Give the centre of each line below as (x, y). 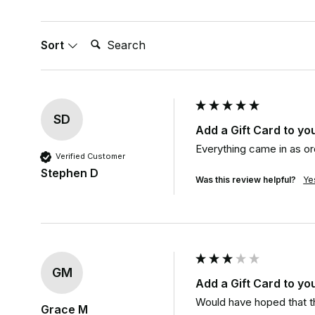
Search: (106, 39)
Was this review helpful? (246, 179)
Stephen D (70, 173)
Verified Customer (91, 156)
